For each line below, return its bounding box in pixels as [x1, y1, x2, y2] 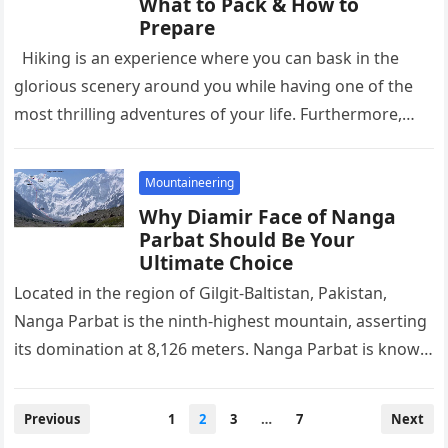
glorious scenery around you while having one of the [14, 75, 414, 97]
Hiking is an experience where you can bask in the [14, 47, 400, 69]
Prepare [139, 14, 216, 41]
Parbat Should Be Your [139, 226, 356, 253]
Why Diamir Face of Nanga [139, 203, 397, 230]
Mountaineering [145, 174, 235, 191]
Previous [24, 410, 81, 428]
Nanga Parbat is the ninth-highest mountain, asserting [14, 310, 428, 332]
